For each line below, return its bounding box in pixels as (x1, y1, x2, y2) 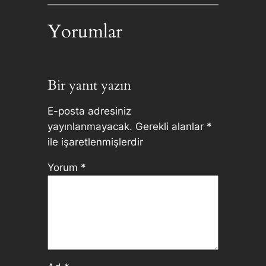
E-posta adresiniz (47, 104, 131, 117)
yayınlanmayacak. (47, 120, 132, 132)
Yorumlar (47, 19, 122, 45)
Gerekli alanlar (135, 120, 207, 132)
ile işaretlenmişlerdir (47, 135, 143, 148)
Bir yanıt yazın (47, 76, 131, 95)
